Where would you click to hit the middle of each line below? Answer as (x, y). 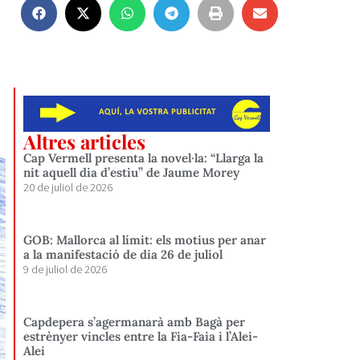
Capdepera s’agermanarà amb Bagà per (135, 321)
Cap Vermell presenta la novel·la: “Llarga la (144, 157)
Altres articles (85, 141)
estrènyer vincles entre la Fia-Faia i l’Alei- (141, 336)
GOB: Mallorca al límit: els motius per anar (145, 239)
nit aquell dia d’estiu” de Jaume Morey (132, 172)
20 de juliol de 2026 (68, 187)
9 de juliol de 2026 (65, 269)
